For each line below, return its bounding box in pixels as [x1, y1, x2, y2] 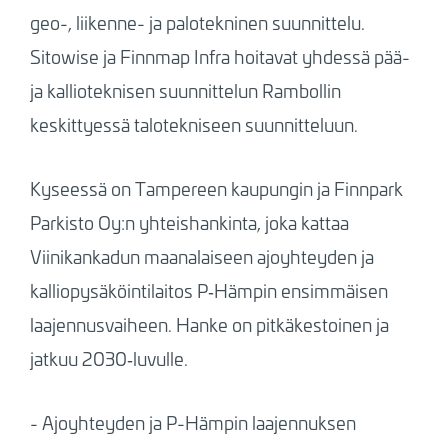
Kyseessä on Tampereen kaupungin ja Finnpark [29, 176, 403, 201]
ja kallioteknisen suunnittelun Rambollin [29, 78, 341, 103]
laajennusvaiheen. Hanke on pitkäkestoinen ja [29, 312, 389, 337]
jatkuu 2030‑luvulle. [29, 346, 188, 371]
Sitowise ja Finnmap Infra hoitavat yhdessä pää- [29, 44, 410, 69]
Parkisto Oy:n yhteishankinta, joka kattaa [29, 210, 349, 235]
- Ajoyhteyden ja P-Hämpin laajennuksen [29, 410, 356, 435]
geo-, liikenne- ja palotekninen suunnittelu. [29, 10, 365, 35]
